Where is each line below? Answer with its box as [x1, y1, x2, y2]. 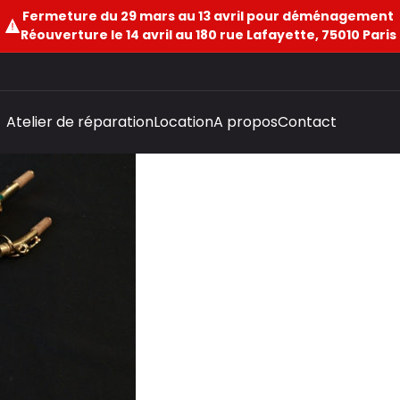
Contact [278, 112, 337, 132]
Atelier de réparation [6, 112, 154, 132]
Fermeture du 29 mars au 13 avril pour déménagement [22, 7, 394, 25]
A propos [213, 112, 278, 132]
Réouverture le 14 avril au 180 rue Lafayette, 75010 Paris [20, 26, 396, 44]
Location [154, 112, 213, 132]
